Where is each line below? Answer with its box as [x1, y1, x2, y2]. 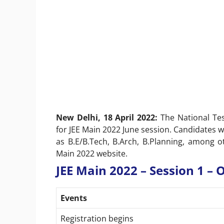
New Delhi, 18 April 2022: [56, 111, 160, 123]
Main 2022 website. [56, 147, 127, 159]
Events [60, 192, 87, 203]
